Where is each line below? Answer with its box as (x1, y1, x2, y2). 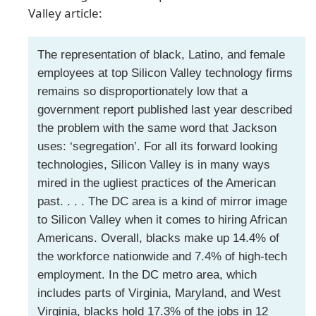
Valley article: (28, 5, 102, 22)
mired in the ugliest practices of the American (37, 176, 276, 190)
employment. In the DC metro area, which (37, 267, 257, 281)
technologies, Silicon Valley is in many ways (37, 157, 270, 171)
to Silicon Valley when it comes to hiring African (37, 212, 287, 226)
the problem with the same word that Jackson (37, 121, 276, 135)
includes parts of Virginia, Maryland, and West (37, 286, 281, 300)
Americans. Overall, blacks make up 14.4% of (37, 231, 279, 245)
